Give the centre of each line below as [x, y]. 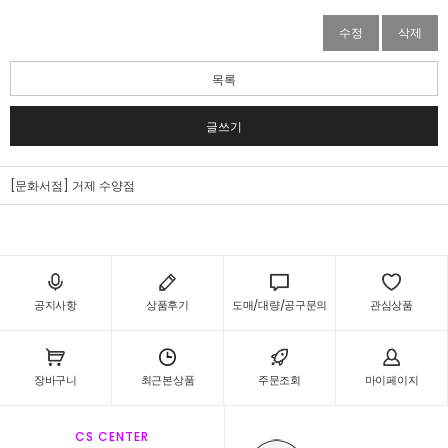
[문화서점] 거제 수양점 [72, 185]
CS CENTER [112, 436]
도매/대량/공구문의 [279, 305]
